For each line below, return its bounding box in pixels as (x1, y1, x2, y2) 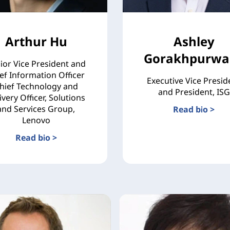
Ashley (173, 32, 215, 50)
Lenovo (22, 114, 50, 126)
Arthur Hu (5, 32, 67, 50)
